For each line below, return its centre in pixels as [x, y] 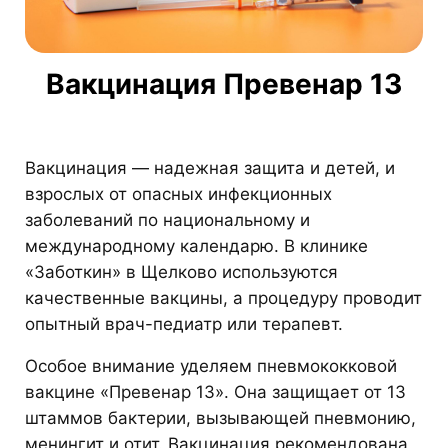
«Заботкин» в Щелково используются [181, 271]
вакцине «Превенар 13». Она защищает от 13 [215, 391]
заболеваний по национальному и [167, 219]
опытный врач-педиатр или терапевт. [184, 323]
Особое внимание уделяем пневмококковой [211, 365]
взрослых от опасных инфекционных [178, 193]
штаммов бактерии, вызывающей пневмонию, [220, 417]
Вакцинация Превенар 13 [224, 83]
